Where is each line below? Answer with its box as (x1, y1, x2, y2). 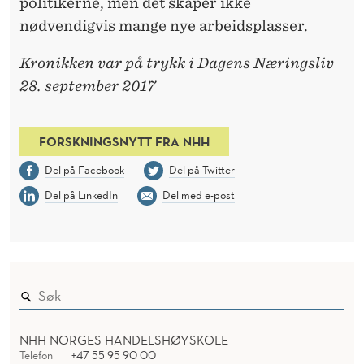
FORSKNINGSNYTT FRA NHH (39, 133, 210, 150)
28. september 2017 (19, 76, 156, 94)
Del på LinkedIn (44, 188, 118, 203)
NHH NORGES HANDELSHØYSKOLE (19, 331, 228, 349)
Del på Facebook (44, 162, 124, 178)
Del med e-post (162, 188, 235, 203)
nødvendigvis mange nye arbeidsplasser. (19, 16, 308, 34)
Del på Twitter (168, 162, 235, 178)
